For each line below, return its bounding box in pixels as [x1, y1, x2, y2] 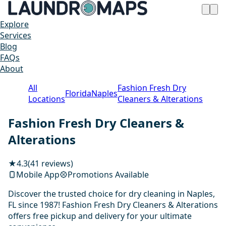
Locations [28, 93, 65, 104]
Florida [65, 88, 91, 99]
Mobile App [16, 168, 60, 180]
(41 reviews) [28, 157, 73, 169]
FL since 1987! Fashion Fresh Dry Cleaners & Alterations [8, 199, 218, 210]
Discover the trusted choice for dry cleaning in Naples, [8, 188, 215, 199]
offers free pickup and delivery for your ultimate [8, 210, 192, 221]
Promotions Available [68, 168, 149, 180]
